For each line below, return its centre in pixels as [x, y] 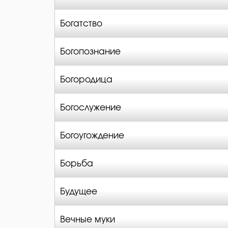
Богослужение [91, 108]
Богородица [86, 80]
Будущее [79, 192]
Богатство [81, 24]
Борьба [77, 164]
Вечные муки [88, 220]
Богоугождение [92, 136]
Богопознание [90, 52]
